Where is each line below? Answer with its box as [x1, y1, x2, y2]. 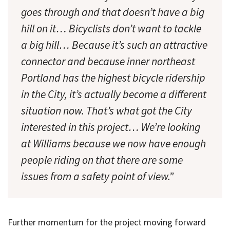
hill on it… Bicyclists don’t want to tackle [21, 22, 201, 36]
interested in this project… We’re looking [21, 120, 200, 135]
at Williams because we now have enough [21, 137, 206, 151]
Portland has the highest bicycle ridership [21, 71, 205, 85]
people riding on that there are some [21, 153, 183, 167]
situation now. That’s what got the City [21, 104, 192, 118]
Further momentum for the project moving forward [8, 216, 206, 228]
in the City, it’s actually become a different [21, 87, 206, 102]
